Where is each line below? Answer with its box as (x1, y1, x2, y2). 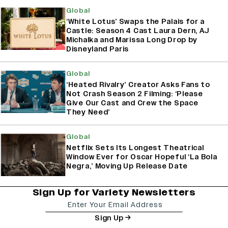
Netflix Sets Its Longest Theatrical (66, 143, 204, 153)
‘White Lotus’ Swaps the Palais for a (66, 17, 205, 27)
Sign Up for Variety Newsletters (32, 186, 196, 199)
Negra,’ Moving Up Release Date (66, 161, 188, 172)
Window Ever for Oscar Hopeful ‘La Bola (66, 152, 217, 162)
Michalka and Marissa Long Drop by (66, 35, 198, 45)
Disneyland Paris (66, 44, 129, 54)
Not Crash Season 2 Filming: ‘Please (66, 89, 203, 99)
